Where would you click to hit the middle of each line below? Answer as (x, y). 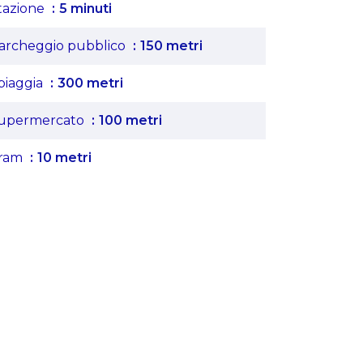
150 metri (171, 46)
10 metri (64, 158)
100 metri (130, 120)
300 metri (90, 83)
